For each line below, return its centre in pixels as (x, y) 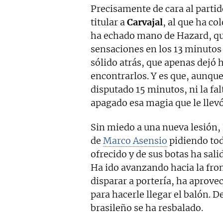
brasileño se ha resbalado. (147, 208)
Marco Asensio (135, 141)
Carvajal (145, 22)
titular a (109, 22)
